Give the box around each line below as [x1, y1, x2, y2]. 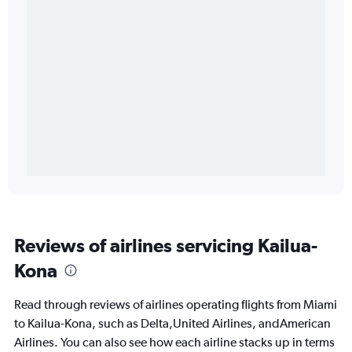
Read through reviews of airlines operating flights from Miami [14, 297, 337, 313]
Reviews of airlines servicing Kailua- [14, 234, 317, 257]
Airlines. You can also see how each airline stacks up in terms [14, 335, 335, 350]
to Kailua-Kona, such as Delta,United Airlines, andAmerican [14, 316, 331, 332]
